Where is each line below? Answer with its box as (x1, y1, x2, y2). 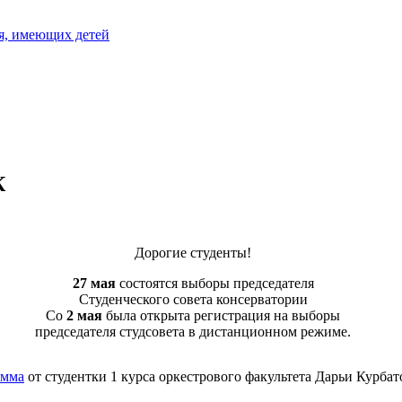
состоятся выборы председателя (115, 275, 314, 291)
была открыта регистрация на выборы (102, 307, 340, 323)
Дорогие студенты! (135, 244, 251, 260)
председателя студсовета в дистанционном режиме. (35, 323, 351, 339)
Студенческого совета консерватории (78, 291, 308, 307)
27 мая (72, 275, 116, 291)
